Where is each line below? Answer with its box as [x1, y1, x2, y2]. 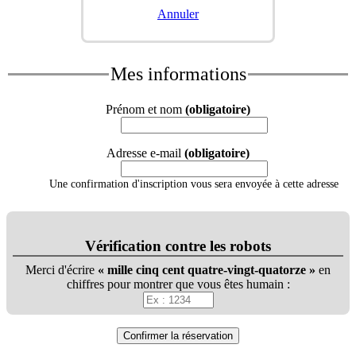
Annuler [157, 6, 199, 21]
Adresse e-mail [106, 145, 181, 160]
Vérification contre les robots [85, 238, 271, 255]
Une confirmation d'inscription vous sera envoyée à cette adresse [49, 176, 339, 190]
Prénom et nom [106, 102, 182, 116]
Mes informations [110, 64, 246, 85]
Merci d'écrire [25, 262, 98, 277]
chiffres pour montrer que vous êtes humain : [66, 277, 290, 291]
